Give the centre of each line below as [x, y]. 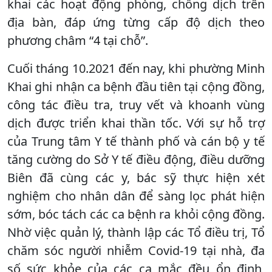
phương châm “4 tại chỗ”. [78, 40]
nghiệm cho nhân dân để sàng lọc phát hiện [136, 195]
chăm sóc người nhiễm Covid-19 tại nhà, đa [136, 250]
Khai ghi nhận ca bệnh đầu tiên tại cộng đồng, [136, 86]
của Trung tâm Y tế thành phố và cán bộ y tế [136, 141]
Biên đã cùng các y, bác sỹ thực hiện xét [136, 177]
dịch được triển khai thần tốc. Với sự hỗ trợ [136, 123]
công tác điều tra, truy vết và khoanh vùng [136, 104]
